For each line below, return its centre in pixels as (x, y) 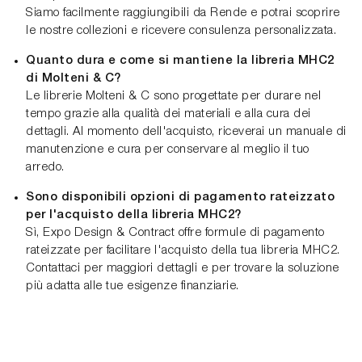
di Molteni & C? (74, 79)
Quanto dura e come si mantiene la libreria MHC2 (180, 61)
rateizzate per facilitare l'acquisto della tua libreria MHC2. (183, 251)
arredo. (45, 168)
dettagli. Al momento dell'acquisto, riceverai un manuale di (186, 132)
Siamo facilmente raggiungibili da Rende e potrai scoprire (183, 13)
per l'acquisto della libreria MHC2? (134, 215)
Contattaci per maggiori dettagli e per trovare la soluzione (183, 269)
